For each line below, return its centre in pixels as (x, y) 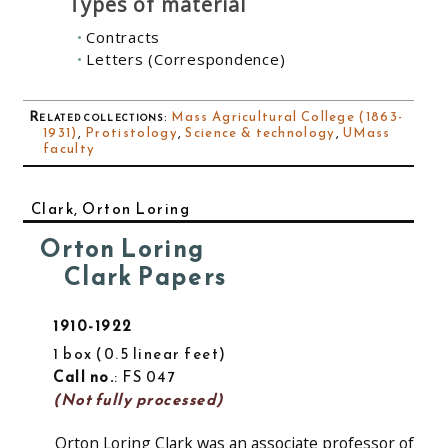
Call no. (83, 377)
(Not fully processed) (138, 400)
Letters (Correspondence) (186, 59)
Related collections (96, 117)
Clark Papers (145, 277)
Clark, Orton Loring (110, 209)
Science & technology (260, 133)
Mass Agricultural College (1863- (287, 117)
